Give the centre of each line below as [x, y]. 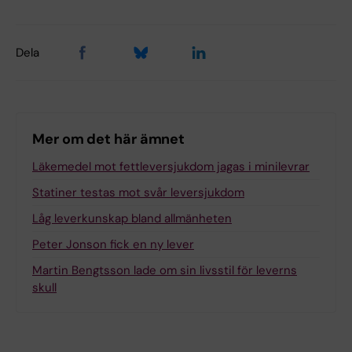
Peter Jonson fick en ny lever [113, 245]
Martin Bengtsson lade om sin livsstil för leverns [165, 271]
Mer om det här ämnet [109, 139]
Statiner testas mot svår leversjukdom [138, 193]
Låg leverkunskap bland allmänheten [132, 219]
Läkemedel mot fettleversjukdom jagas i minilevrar [171, 167]
